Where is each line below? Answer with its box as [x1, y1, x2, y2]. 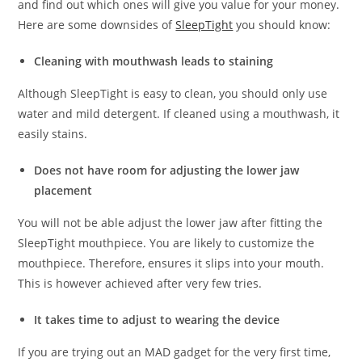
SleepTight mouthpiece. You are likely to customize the [18, 234, 315, 250]
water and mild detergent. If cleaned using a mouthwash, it [18, 105, 340, 121]
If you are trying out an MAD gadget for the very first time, [18, 343, 331, 360]
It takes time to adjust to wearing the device [34, 311, 280, 327]
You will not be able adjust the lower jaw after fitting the [18, 214, 323, 230]
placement [34, 182, 93, 198]
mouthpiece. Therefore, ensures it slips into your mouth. [18, 255, 325, 271]
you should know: [233, 16, 331, 32]
